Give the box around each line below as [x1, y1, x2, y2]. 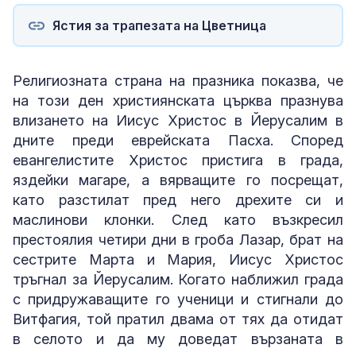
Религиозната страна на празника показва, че [13, 72, 343, 90]
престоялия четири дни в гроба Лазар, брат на [13, 231, 343, 249]
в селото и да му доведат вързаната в [13, 331, 343, 348]
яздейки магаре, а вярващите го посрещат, [13, 172, 343, 189]
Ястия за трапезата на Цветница [52, 17, 266, 33]
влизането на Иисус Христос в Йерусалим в [13, 112, 343, 130]
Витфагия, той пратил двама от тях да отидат [13, 311, 343, 328]
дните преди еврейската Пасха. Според [13, 132, 343, 149]
